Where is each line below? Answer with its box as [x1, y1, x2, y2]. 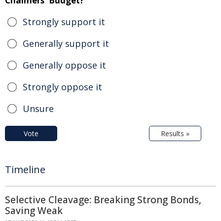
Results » [161, 128, 189, 138]
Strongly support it [23, 15, 105, 28]
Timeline [5, 162, 45, 176]
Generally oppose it [23, 59, 106, 71]
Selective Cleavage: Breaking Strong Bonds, [5, 193, 201, 206]
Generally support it [23, 37, 109, 49]
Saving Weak [5, 204, 63, 217]
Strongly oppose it [23, 80, 102, 93]
